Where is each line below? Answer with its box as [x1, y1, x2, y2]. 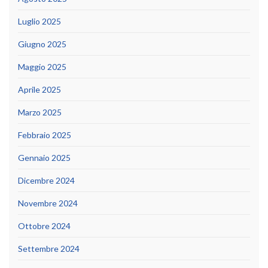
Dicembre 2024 [18, 175, 75, 186]
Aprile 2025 [18, 84, 61, 95]
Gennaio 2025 [18, 153, 71, 163]
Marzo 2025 [18, 107, 62, 118]
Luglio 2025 [18, 16, 61, 27]
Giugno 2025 [18, 39, 66, 50]
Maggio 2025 [18, 62, 66, 72]
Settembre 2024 [18, 243, 80, 254]
